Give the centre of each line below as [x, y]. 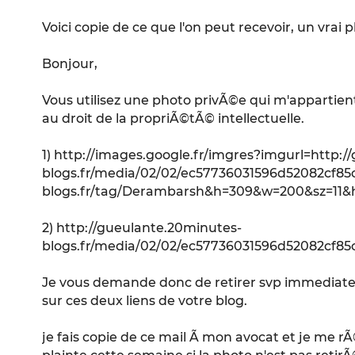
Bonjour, [70, 63]
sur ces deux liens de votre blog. [145, 300]
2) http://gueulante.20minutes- [142, 227]
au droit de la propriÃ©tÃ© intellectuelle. [174, 118]
